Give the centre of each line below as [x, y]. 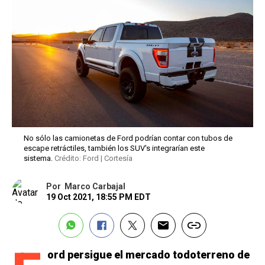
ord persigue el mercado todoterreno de [148, 255]
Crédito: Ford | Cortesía [93, 159]
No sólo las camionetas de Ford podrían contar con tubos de [128, 138]
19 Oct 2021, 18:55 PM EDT [98, 197]
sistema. [39, 159]
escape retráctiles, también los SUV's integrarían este [114, 148]
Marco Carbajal [95, 187]
